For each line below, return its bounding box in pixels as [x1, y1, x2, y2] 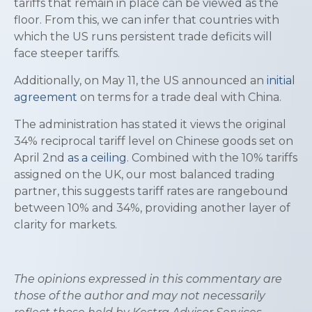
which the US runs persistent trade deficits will [14, 30, 272, 44]
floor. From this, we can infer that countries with [14, 13, 279, 27]
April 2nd [14, 151, 65, 165]
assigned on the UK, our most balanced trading [14, 168, 275, 182]
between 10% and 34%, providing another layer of [14, 201, 290, 215]
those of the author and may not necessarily [14, 289, 265, 303]
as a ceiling [68, 151, 127, 165]
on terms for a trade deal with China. [80, 91, 281, 104]
